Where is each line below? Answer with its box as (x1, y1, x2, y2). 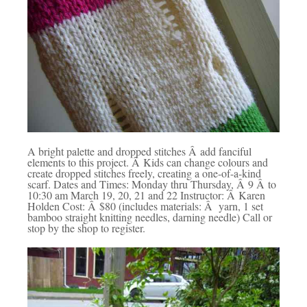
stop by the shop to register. (27, 220, 145, 235)
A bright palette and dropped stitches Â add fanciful (27, 143, 251, 158)
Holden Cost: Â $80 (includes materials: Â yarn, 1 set (27, 198, 263, 213)
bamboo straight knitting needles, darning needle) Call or (27, 209, 272, 224)
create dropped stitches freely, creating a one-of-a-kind (27, 165, 261, 180)
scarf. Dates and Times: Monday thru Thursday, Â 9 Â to (27, 176, 276, 191)
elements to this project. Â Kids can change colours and (27, 154, 268, 169)
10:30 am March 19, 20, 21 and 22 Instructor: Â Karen (27, 187, 265, 202)
